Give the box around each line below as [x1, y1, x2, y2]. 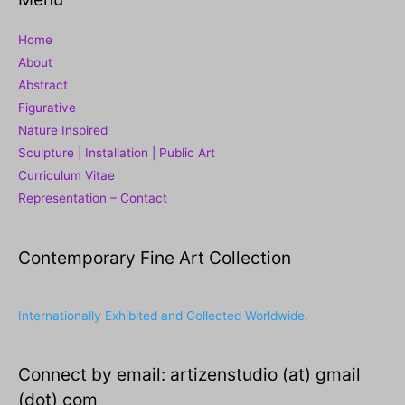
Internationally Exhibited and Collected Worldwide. [18, 307, 308, 323]
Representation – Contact [18, 191, 167, 206]
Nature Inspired [18, 123, 108, 138]
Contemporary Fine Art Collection [18, 246, 291, 268]
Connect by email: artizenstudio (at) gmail [18, 363, 361, 386]
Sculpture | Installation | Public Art [18, 146, 215, 161]
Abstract [18, 78, 68, 93]
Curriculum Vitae [18, 168, 115, 184]
